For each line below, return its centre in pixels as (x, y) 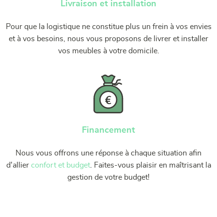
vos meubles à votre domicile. (108, 51)
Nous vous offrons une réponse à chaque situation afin (108, 153)
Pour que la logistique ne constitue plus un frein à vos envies (108, 26)
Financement (108, 130)
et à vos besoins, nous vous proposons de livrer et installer (108, 39)
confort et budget (60, 165)
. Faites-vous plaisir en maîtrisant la (150, 165)
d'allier (18, 165)
